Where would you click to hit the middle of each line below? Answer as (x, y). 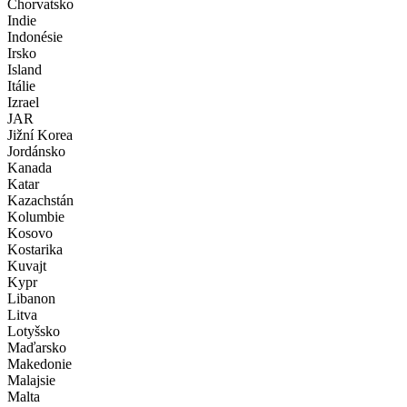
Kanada (30, 168)
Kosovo (30, 233)
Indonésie (35, 37)
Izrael (23, 103)
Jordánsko (36, 152)
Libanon (31, 299)
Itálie (21, 86)
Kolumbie (36, 217)
